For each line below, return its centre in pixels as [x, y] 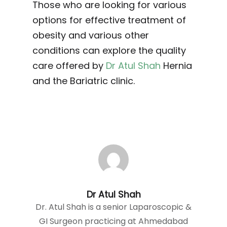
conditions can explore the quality [109, 51]
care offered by [69, 66]
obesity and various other [91, 35]
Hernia [176, 66]
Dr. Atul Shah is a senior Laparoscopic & [113, 207]
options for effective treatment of [109, 20]
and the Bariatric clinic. [84, 81]
